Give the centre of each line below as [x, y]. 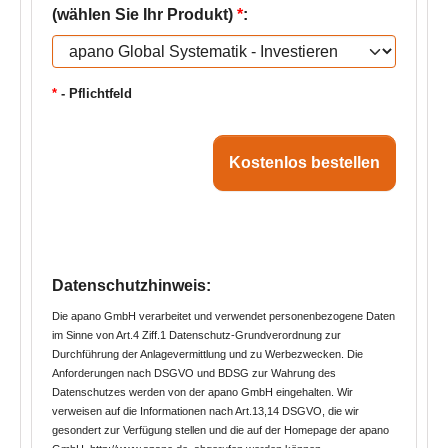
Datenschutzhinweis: [131, 285]
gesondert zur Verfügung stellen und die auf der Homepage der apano [220, 430]
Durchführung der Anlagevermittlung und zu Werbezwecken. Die [207, 354]
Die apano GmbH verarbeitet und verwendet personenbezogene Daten [223, 316]
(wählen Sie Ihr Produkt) [144, 14]
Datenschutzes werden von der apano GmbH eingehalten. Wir [202, 392]
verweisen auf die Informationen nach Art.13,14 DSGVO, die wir [205, 411]
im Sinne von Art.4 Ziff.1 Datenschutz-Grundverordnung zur [196, 335]
